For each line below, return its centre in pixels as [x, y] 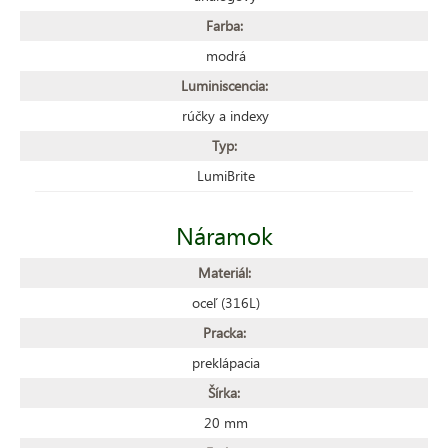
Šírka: [224, 392]
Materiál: [224, 272]
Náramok [224, 234]
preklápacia [225, 362]
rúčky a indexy [225, 115]
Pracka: [224, 332]
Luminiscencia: [224, 85]
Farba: [224, 25]
